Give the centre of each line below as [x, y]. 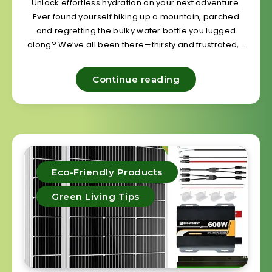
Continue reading [136, 80]
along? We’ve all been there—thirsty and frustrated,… [136, 45]
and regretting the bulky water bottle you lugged [136, 31]
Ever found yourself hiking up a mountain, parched [136, 17]
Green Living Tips [96, 197]
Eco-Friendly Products [107, 172]
